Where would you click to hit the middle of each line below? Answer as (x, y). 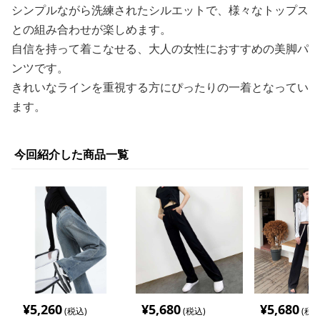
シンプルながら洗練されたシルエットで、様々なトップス (160, 10)
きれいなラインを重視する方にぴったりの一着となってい (160, 87)
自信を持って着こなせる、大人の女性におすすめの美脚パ (160, 49)
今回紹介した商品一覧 (71, 154)
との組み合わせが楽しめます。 (91, 29)
